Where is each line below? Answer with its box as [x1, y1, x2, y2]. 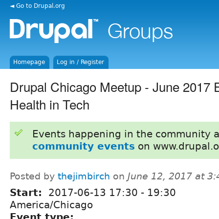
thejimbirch [58, 171, 110, 181]
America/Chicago [10, 198, 93, 211]
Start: [10, 186, 45, 198]
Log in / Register [57, 59, 105, 66]
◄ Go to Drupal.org [10, 2, 65, 9]
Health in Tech [10, 94, 89, 113]
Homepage [13, 59, 45, 66]
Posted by [10, 171, 58, 181]
